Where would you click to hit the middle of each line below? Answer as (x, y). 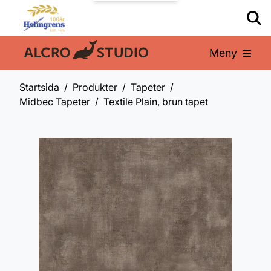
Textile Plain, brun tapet (156, 102)
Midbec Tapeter (55, 102)
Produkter (95, 87)
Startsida (39, 87)
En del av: (43, 55)
